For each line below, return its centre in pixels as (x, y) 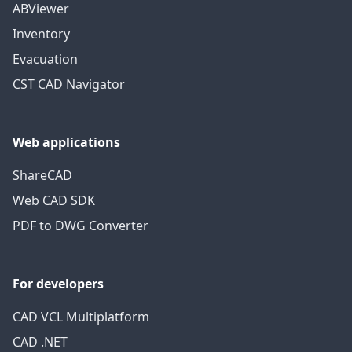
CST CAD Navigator (69, 84)
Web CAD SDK (54, 201)
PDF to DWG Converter (81, 226)
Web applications (66, 143)
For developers (58, 284)
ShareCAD (42, 176)
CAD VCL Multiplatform (81, 317)
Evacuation (45, 59)
